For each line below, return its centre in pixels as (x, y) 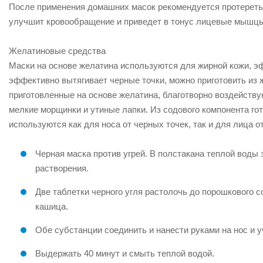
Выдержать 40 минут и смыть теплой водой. (125, 253)
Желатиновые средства (57, 51)
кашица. (52, 206)
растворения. (62, 168)
